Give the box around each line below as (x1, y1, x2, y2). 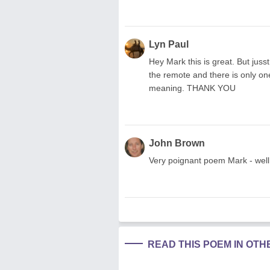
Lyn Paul (149, 39, 189, 49)
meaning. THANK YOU (149, 83, 236, 93)
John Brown (149, 137, 205, 148)
